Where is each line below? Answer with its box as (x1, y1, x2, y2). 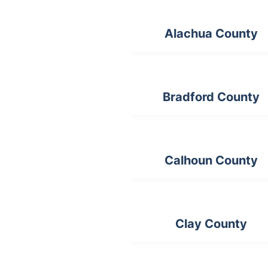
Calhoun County (165, 153, 258, 168)
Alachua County (165, 26, 258, 41)
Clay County (175, 217, 248, 232)
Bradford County (163, 90, 260, 105)
